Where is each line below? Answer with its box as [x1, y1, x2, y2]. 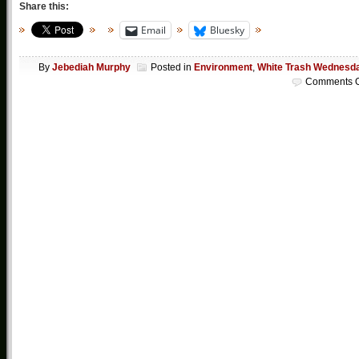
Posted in [151, 61, 194, 73]
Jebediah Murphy [52, 61, 131, 73]
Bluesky [210, 23, 244, 38]
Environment [194, 61, 252, 73]
